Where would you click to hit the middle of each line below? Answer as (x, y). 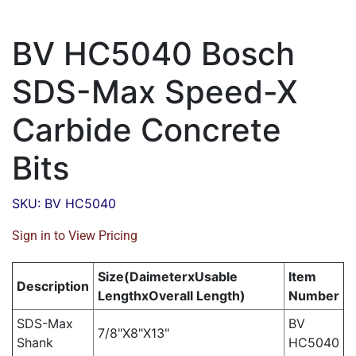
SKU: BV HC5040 (64, 204)
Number (314, 296)
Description (53, 286)
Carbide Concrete (147, 130)
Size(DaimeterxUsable (168, 277)
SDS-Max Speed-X (155, 92)
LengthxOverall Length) (172, 296)
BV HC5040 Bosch (153, 54)
